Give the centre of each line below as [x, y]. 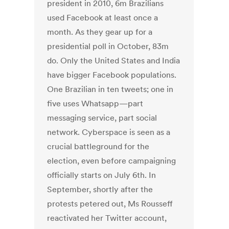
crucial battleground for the [98, 146]
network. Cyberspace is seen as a [109, 132]
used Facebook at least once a [103, 18]
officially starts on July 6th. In [102, 175]
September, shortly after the [100, 189]
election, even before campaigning [112, 161]
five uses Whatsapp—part [95, 104]
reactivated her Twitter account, [107, 218]
